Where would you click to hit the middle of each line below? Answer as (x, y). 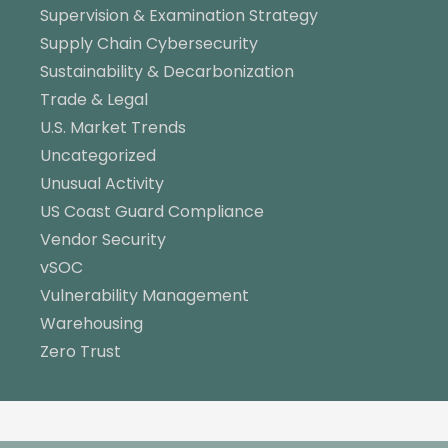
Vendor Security (103, 239)
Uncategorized (98, 155)
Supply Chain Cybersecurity (149, 43)
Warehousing (91, 323)
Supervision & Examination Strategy (179, 15)
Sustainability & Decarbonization (167, 71)
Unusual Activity (102, 183)
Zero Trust (80, 351)
